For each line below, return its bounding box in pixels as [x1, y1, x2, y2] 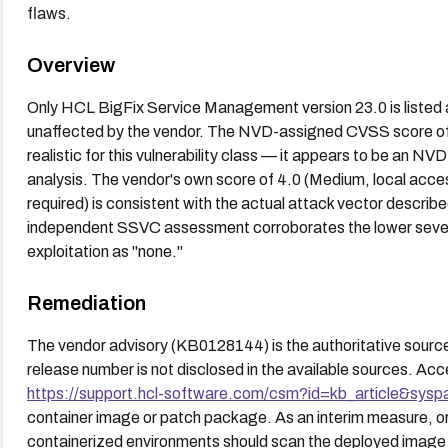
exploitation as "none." [26, 242, 183, 260]
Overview [26, 53, 115, 76]
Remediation [26, 291, 146, 314]
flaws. [26, 4, 71, 22]
